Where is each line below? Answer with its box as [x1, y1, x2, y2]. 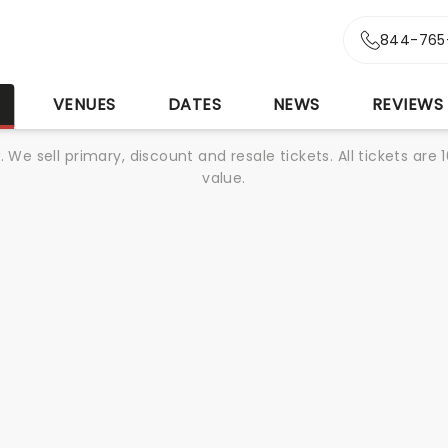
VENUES [52, 93, 116, 116]
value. [202, 168, 246, 188]
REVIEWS [371, 93, 444, 116]
